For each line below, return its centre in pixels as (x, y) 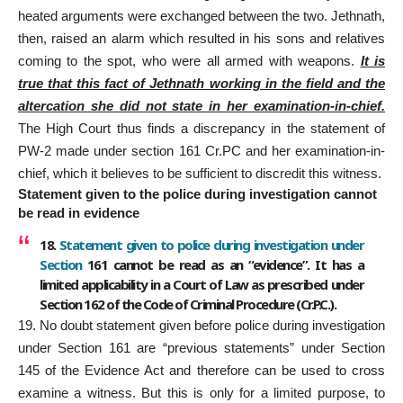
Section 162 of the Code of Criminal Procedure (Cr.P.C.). (188, 304)
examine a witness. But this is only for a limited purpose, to (201, 393)
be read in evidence (79, 212)
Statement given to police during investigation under (211, 245)
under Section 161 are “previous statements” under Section (201, 348)
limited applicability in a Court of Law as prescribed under (201, 285)
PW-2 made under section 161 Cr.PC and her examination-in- (201, 150)
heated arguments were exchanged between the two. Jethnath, (201, 15)
